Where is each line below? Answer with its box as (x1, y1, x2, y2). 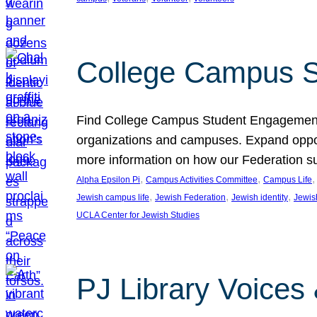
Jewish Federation (155, 192, 226, 202)
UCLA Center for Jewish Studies (76, 210, 200, 220)
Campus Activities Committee (146, 175, 258, 185)
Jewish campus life (76, 192, 149, 202)
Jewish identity (231, 192, 288, 202)
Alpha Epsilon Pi (76, 175, 140, 185)
